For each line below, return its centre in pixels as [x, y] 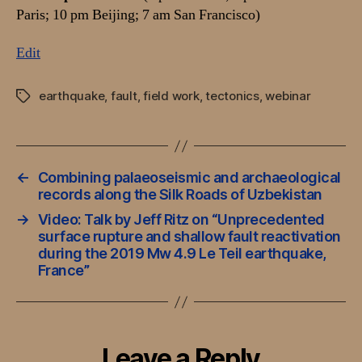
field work [171, 96]
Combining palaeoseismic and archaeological [189, 178]
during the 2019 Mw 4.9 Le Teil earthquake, [182, 254]
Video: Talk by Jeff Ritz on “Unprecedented [181, 220]
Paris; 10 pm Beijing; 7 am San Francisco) [138, 15]
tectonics [232, 96]
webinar [288, 96]
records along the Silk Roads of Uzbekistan [180, 195]
